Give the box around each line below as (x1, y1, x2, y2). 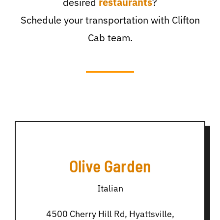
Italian (97, 183, 123, 194)
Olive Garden (69, 156, 151, 176)
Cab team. (87, 31, 133, 45)
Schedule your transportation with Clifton (20, 13, 200, 27)
